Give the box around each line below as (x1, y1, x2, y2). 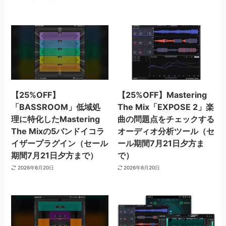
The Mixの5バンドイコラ (11, 126, 105, 136)
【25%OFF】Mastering (117, 89, 207, 100)
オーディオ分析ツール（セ (117, 126, 214, 136)
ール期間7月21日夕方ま (117, 138, 204, 148)
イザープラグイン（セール (11, 138, 108, 148)
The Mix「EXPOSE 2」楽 (117, 101, 214, 112)
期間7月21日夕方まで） (11, 150, 98, 160)
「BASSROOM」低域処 (11, 101, 101, 112)
